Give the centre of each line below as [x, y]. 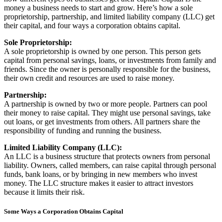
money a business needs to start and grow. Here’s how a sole [98, 8]
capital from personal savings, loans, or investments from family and [110, 60]
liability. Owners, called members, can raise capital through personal [110, 166]
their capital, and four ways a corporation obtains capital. [92, 26]
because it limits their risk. [44, 192]
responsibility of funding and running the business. [83, 131]
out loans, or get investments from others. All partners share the [102, 122]
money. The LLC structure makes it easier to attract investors [99, 183]
